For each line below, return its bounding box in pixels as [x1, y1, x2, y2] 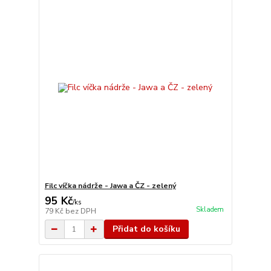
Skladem [195, 205, 224, 215]
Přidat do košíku [112, 223, 180, 235]
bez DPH [65, 206, 96, 216]
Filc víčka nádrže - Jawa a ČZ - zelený [44, 181, 176, 191]
